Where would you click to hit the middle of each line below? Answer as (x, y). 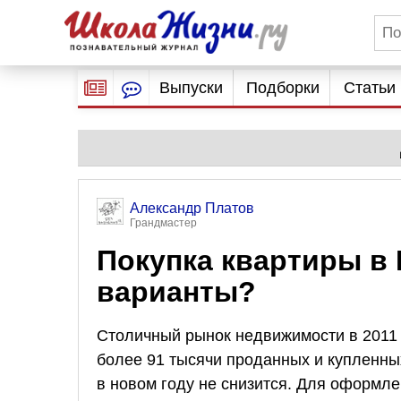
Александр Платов (192, 208)
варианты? (176, 292)
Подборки (283, 88)
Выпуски (191, 88)
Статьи (369, 88)
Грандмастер (163, 223)
